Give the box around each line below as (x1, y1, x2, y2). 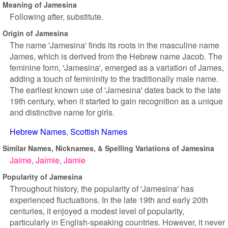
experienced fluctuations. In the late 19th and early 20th (10, 194, 208, 206)
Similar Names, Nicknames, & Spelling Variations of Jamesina (3, 142, 214, 153)
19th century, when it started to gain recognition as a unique (10, 95, 223, 107)
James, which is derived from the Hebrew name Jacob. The (10, 50, 222, 62)
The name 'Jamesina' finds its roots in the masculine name (10, 39, 219, 51)
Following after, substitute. (10, 11, 103, 22)
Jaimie (36, 154, 60, 166)
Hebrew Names (10, 126, 66, 137)
